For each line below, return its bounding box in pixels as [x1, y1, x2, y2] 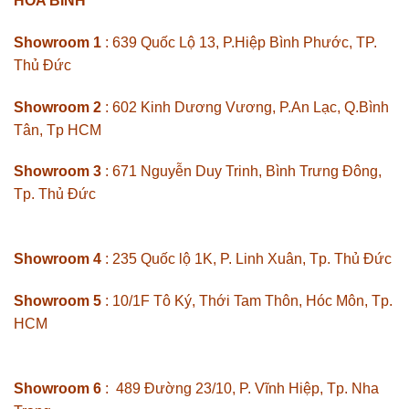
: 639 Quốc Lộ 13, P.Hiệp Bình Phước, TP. [101, 34, 377, 50]
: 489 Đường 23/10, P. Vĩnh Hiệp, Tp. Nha [101, 380, 379, 396]
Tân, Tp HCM [14, 121, 101, 138]
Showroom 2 [14, 99, 101, 115]
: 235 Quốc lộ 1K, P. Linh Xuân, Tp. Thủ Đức [101, 251, 392, 267]
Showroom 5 [14, 292, 101, 309]
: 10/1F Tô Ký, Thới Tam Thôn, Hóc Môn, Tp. [101, 292, 393, 309]
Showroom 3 [14, 163, 101, 180]
